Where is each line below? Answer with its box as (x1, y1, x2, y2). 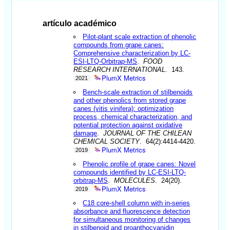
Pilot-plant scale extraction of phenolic (83, 32, 197, 41)
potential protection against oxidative (73, 121, 183, 129)
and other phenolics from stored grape (73, 96, 186, 104)
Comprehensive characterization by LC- (73, 49, 191, 57)
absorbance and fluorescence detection (73, 207, 190, 215)
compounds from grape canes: (73, 41, 164, 49)
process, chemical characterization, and (73, 112, 193, 121)
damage (73, 129, 98, 137)
